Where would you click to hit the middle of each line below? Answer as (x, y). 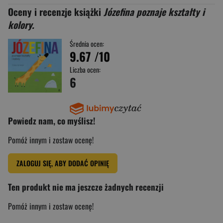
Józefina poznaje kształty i (154, 11)
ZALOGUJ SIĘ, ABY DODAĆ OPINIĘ (63, 163)
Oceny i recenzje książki (56, 11)
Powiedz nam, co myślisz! (52, 120)
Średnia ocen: (87, 43)
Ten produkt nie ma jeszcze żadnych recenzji (86, 187)
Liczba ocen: (85, 69)
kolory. (21, 24)
